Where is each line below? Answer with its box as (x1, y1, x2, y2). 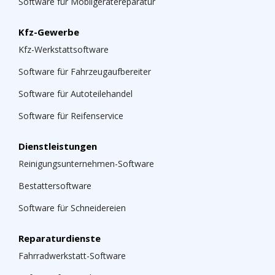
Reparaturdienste (18, 231, 101, 244)
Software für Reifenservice (18, 109, 123, 122)
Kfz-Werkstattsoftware (18, 43, 109, 55)
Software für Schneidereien (18, 201, 126, 214)
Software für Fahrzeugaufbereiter (18, 65, 151, 77)
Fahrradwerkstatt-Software (18, 249, 126, 261)
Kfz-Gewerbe (18, 25, 79, 38)
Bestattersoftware (18, 179, 91, 192)
